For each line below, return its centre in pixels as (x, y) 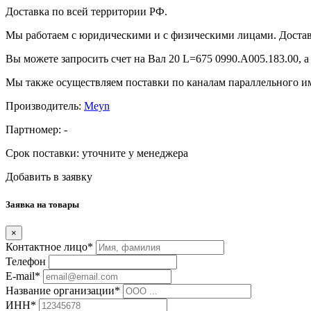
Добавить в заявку (49, 177)
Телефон (26, 261)
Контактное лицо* (49, 246)
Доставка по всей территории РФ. (88, 12)
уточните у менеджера (135, 153)
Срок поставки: (44, 153)
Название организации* (63, 290)
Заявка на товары (42, 204)
